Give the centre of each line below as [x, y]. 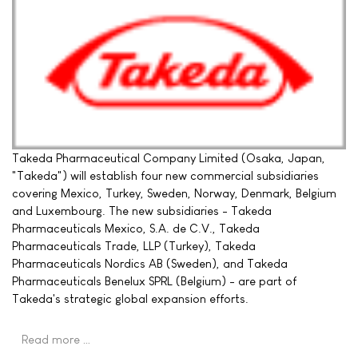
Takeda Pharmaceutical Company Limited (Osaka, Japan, [169, 157]
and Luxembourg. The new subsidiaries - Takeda [142, 210]
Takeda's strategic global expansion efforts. [130, 298]
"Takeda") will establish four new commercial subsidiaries [165, 175]
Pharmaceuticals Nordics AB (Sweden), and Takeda [150, 263]
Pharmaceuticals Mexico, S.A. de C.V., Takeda [136, 228]
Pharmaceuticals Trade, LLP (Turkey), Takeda [134, 245]
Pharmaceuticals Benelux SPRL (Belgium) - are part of [154, 280]
